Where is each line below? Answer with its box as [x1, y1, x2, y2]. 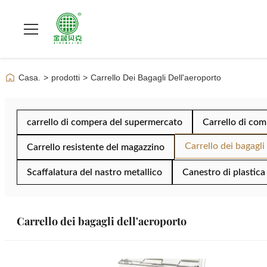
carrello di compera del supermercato [27, 117, 182, 127]
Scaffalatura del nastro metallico [27, 167, 162, 177]
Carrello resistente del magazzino [27, 142, 164, 152]
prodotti [51, 73, 80, 82]
